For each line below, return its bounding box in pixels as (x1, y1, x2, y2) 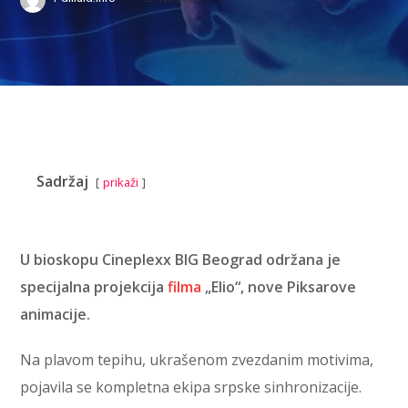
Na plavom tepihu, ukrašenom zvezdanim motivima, (20, 350, 374, 370)
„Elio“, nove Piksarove (201, 277, 357, 297)
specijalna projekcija (20, 277, 168, 297)
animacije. (20, 304, 91, 324)
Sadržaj (36, 171, 89, 191)
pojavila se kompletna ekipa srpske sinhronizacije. (20, 377, 362, 397)
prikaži (103, 174, 139, 190)
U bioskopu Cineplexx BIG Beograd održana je (20, 250, 342, 270)
